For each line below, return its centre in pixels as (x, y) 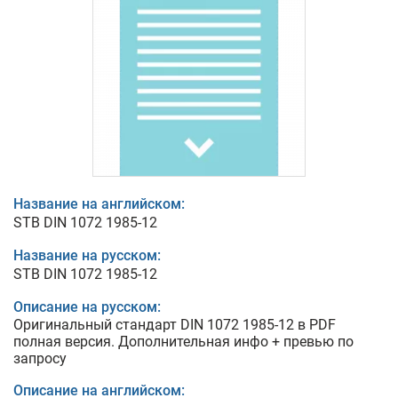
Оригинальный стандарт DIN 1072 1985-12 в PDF (175, 325)
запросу (40, 358)
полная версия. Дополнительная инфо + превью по (183, 342)
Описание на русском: (87, 307)
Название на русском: (87, 255)
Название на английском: (99, 204)
